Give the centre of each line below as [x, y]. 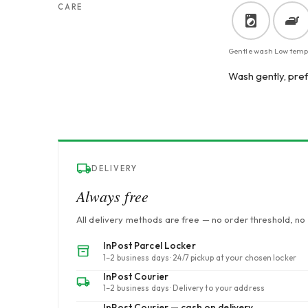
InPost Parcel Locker [150, 246]
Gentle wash [251, 51]
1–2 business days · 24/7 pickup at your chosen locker [200, 257]
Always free [113, 196]
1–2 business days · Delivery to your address [184, 288]
